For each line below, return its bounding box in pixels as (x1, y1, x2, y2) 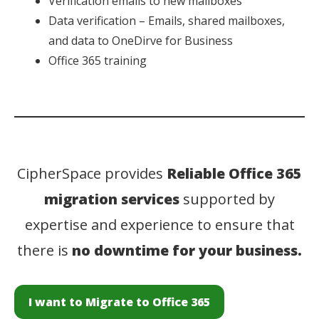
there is (17, 240, 72, 260)
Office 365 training (48, 52, 147, 68)
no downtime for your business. (72, 240, 302, 260)
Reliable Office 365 (167, 163, 302, 183)
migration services (44, 189, 179, 209)
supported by (179, 189, 275, 209)
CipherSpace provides (17, 163, 167, 183)
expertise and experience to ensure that (24, 214, 295, 234)
